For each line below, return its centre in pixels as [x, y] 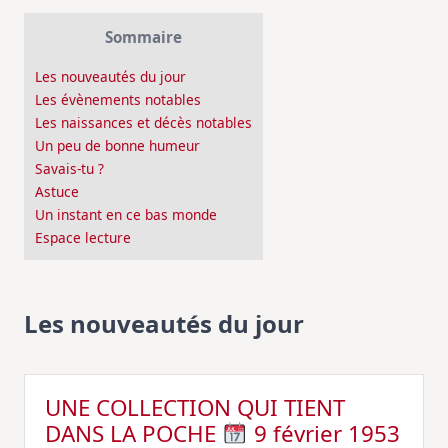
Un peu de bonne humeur [117, 146]
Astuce [57, 192]
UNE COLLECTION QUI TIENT [195, 407]
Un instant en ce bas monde [126, 215]
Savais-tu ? [69, 169]
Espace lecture [83, 238]
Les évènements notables [118, 100]
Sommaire [143, 37]
